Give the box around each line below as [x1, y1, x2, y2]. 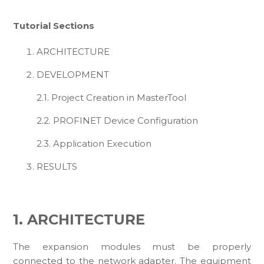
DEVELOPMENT [37, 68, 110, 80]
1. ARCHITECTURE [13, 210, 146, 228]
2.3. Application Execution [37, 137, 152, 149]
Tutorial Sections [13, 19, 95, 31]
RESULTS [37, 160, 78, 172]
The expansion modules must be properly [13, 240, 251, 252]
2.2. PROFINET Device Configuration [37, 114, 199, 126]
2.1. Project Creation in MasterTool [37, 91, 187, 103]
